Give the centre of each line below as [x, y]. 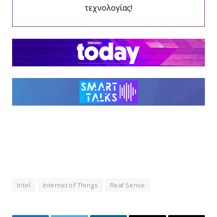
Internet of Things [70, 185]
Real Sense [127, 185]
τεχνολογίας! [108, 8]
